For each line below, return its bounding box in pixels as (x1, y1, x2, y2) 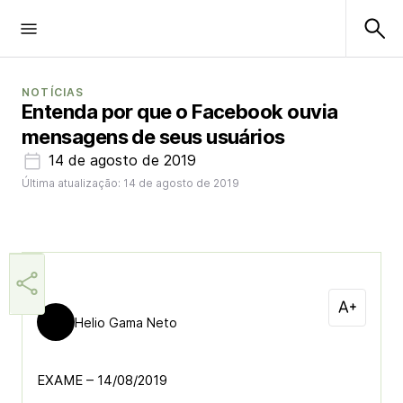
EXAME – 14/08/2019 (37, 372, 167, 389)
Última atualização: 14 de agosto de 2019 (22, 176, 239, 190)
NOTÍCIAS (22, 85, 85, 99)
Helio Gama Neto (75, 314, 177, 330)
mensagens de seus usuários (22, 125, 285, 148)
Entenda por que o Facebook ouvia (22, 100, 338, 123)
